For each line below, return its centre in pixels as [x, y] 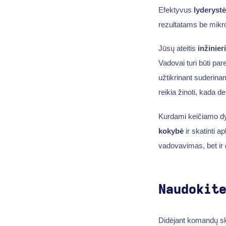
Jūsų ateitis [178, 48]
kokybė [171, 131]
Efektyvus [176, 10]
